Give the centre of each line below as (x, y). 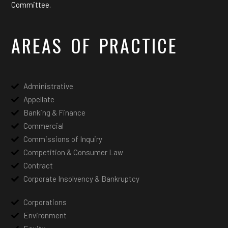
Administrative (48, 86)
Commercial (43, 126)
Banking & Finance (54, 112)
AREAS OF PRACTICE (94, 45)
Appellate (39, 99)
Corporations (45, 202)
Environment (45, 215)
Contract (38, 165)
